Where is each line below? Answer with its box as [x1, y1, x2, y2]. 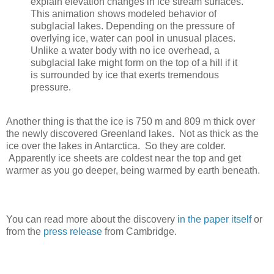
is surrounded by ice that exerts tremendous [31, 70, 219, 81]
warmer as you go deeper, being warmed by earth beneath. [6, 165, 260, 176]
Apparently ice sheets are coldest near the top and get [6, 153, 241, 164]
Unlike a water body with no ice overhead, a [31, 45, 220, 56]
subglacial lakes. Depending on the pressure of [31, 21, 234, 32]
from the [6, 226, 43, 237]
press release [43, 226, 102, 237]
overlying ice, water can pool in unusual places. [31, 33, 235, 44]
